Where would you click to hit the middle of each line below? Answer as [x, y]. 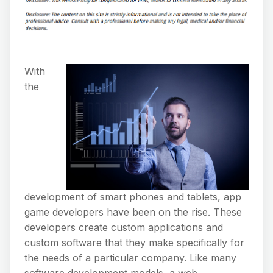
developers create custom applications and [124, 227]
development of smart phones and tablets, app [133, 197]
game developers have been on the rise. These [133, 212]
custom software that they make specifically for [134, 242]
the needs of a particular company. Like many [130, 257]
